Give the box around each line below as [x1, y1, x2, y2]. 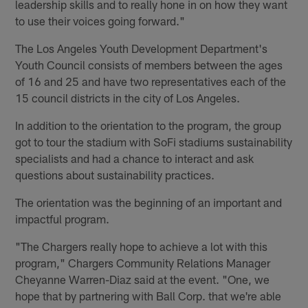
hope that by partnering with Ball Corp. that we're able [15, 288, 282, 302]
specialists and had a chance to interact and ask [15, 151, 254, 165]
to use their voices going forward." [15, 13, 186, 27]
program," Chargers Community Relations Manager [15, 255, 271, 269]
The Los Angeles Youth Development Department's [15, 41, 268, 55]
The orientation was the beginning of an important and [15, 195, 283, 209]
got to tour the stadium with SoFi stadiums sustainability [15, 134, 293, 148]
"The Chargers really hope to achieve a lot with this [15, 239, 268, 253]
